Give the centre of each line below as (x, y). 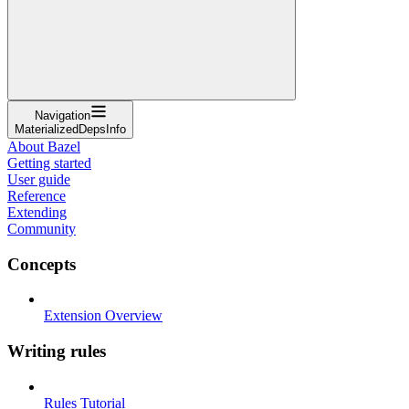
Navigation (62, 115)
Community (42, 228)
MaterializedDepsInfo (70, 129)
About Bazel (44, 146)
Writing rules (57, 351)
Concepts (42, 264)
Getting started (49, 163)
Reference (37, 195)
